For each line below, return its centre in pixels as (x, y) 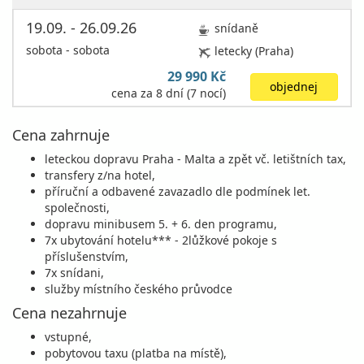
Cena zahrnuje (61, 135)
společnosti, (77, 208)
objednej (294, 87)
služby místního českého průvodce (139, 289)
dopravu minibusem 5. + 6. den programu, (161, 224)
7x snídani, (74, 273)
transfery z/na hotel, (100, 175)
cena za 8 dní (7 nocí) (168, 93)
